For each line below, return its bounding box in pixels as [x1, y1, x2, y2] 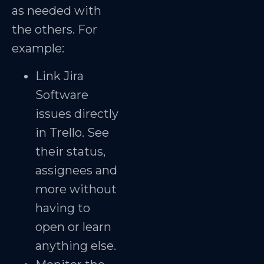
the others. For [12, 22, 97, 37]
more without [35, 181, 117, 196]
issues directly [35, 106, 118, 121]
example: [12, 41, 64, 56]
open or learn [35, 219, 111, 234]
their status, [35, 144, 105, 159]
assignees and [35, 163, 117, 177]
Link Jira [35, 68, 84, 83]
